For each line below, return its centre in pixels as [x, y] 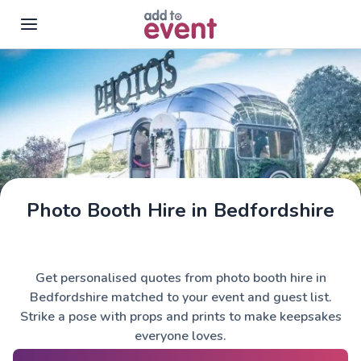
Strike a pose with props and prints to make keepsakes [180, 317]
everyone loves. [180, 336]
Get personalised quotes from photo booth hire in [180, 278]
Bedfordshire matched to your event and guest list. [180, 297]
